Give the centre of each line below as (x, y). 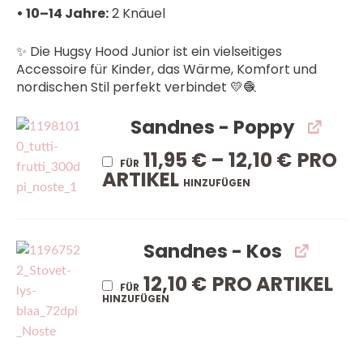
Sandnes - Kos (212, 251)
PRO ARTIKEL (273, 284)
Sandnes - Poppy (212, 127)
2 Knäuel (137, 13)
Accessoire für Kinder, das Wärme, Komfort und (167, 69)
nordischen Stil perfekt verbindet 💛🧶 (136, 87)
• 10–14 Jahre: (62, 13)
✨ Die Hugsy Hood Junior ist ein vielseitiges (149, 51)
